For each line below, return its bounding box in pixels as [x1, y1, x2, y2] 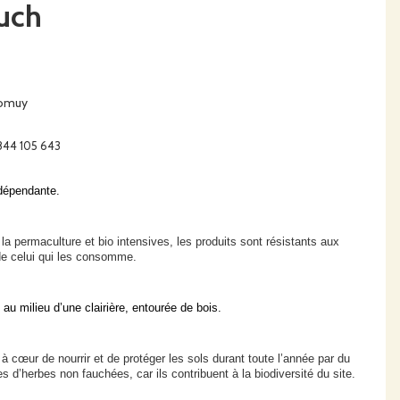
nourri [58, 351, 87, 365]
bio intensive [98, 234, 163, 248]
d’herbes [12, 366, 60, 380]
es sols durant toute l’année [171, 351, 318, 365]
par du [318, 351, 350, 365]
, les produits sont [170, 234, 266, 248]
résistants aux [266, 234, 339, 248]
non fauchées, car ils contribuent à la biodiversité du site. [60, 366, 355, 380]
